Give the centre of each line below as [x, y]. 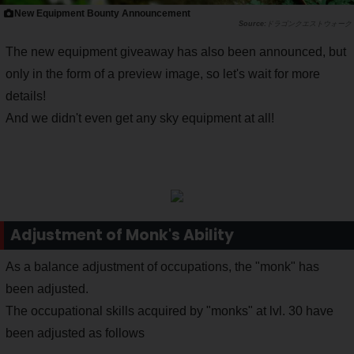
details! [26, 96]
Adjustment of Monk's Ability [122, 235]
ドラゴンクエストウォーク [309, 24]
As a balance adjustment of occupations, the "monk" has [162, 267]
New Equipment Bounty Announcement [103, 14]
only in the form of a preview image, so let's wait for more [163, 74]
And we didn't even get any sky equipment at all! [140, 119]
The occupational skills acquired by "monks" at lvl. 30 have [169, 311]
